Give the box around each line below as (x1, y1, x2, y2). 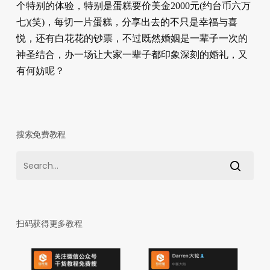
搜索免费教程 (16, 128, 66, 140)
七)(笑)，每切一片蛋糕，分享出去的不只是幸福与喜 (16, 16, 237, 27)
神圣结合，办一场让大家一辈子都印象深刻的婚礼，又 (16, 49, 248, 60)
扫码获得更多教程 (16, 217, 83, 230)
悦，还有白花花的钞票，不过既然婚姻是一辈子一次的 (16, 33, 248, 43)
